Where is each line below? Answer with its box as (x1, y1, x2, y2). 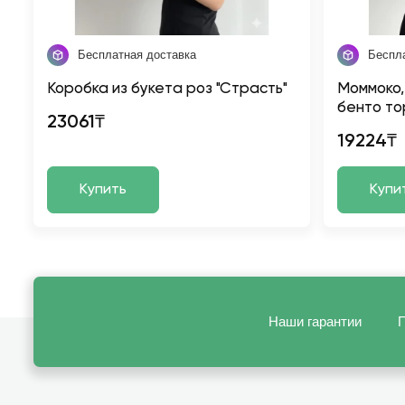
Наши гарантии (268, 314, 362, 330)
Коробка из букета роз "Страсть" (47, 81, 287, 98)
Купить (80, 183, 127, 198)
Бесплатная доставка (78, 48, 196, 62)
